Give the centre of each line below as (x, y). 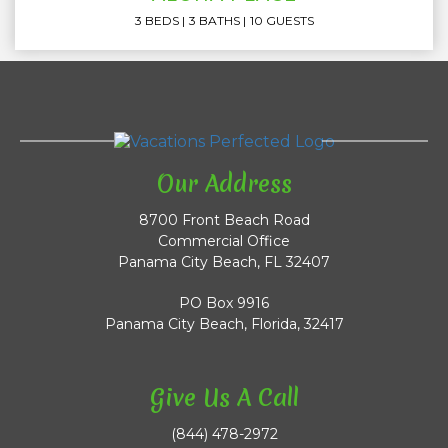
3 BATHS (214, 20)
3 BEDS (156, 20)
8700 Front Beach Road (224, 220)
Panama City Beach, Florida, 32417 (224, 324)
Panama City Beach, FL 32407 (224, 262)
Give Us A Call (224, 398)
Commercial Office (224, 241)
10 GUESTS (281, 20)
